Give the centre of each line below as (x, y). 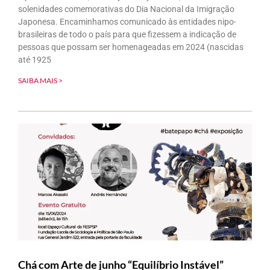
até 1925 (35, 59)
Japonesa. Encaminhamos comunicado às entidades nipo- (127, 21)
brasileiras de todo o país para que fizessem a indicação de (127, 34)
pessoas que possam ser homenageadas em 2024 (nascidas (131, 47)
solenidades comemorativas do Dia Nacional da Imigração (126, 9)
